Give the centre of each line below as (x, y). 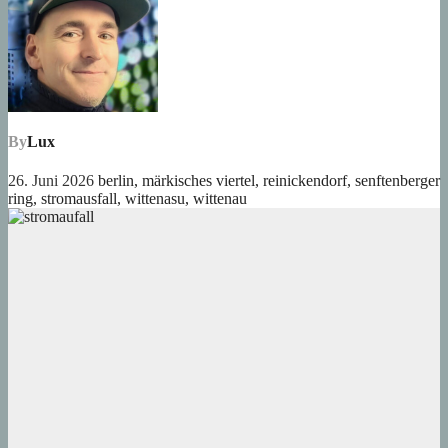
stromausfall (79, 199)
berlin (116, 181)
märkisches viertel (198, 181)
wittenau (220, 199)
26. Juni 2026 (53, 181)
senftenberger (397, 181)
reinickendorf (305, 181)
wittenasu (155, 199)
